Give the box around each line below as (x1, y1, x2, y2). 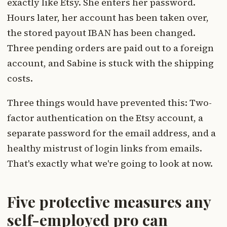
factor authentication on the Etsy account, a (7, 111, 203, 125)
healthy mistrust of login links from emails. (7, 142, 202, 155)
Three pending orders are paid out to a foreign (7, 42, 214, 55)
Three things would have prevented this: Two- (7, 96, 212, 109)
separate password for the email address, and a (7, 127, 216, 140)
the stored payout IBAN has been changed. (7, 26, 196, 40)
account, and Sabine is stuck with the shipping (7, 57, 214, 70)
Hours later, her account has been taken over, (7, 11, 209, 24)
